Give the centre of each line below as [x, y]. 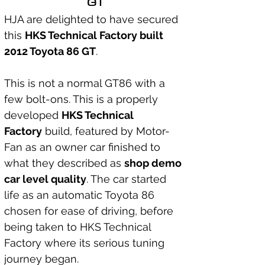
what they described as [64, 163]
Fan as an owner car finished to [84, 147]
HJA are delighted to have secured [93, 19]
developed [33, 115]
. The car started [128, 179]
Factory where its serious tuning [86, 243]
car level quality [45, 179]
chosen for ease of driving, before [90, 211]
